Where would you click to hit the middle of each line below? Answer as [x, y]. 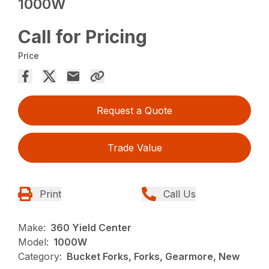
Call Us [180, 194]
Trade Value [134, 147]
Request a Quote [134, 110]
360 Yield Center [91, 227]
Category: [40, 256]
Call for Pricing [83, 36]
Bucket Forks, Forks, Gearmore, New [153, 256]
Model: [34, 242]
